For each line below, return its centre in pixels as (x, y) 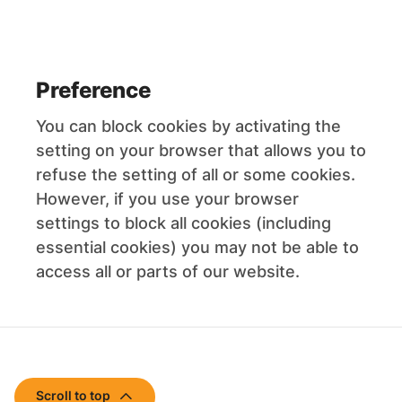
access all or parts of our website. (168, 271)
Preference (93, 90)
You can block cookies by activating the (188, 126)
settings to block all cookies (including (184, 223)
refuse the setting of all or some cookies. (196, 175)
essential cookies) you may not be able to (197, 247)
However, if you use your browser (167, 199)
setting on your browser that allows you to (201, 150)
